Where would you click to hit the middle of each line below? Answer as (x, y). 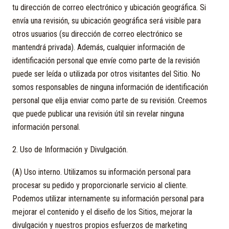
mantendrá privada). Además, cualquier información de (99, 47)
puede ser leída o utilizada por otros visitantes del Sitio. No (106, 74)
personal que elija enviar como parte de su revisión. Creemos (110, 100)
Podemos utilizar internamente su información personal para (108, 199)
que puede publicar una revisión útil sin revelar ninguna (98, 114)
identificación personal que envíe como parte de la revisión (106, 61)
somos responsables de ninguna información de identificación (110, 87)
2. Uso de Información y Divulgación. (70, 150)
